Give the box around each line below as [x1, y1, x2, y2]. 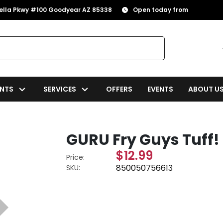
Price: [66, 152, 85, 162]
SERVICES [43, 84, 76, 94]
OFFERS [106, 84, 132, 94]
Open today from [133, 5, 188, 14]
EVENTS [147, 84, 173, 94]
